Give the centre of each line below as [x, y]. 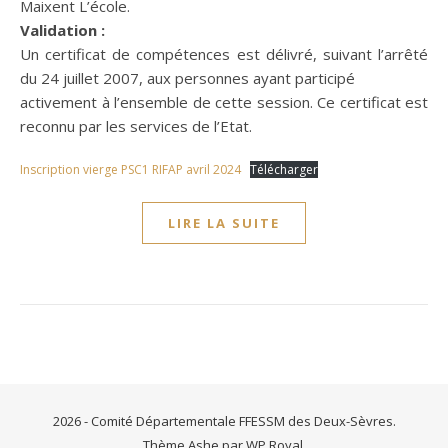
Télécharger [284, 169]
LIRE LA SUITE [224, 222]
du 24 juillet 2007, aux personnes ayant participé [187, 77]
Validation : [62, 29]
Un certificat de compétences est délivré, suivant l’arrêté [224, 53]
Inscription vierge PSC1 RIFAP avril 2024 [130, 169]
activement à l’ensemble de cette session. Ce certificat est [224, 101]
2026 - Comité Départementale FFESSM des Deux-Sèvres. [224, 420]
